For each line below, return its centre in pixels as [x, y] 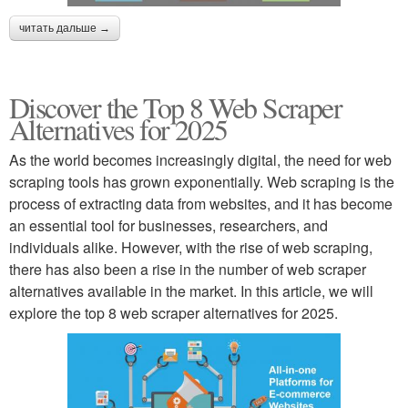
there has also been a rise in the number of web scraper [188, 269]
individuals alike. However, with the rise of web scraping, [191, 247]
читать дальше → [65, 28]
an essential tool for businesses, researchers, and [168, 225]
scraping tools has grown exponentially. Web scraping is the [202, 181]
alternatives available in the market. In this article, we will [191, 291]
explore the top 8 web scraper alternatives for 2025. [173, 312]
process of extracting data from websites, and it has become [201, 203]
